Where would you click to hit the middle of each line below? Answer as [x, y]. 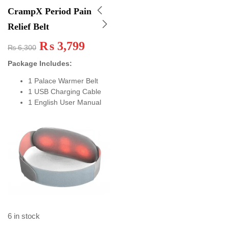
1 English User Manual [65, 102]
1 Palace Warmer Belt [63, 81]
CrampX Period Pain [50, 11]
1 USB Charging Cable [65, 92]
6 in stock [24, 216]
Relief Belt [28, 26]
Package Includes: [40, 63]
